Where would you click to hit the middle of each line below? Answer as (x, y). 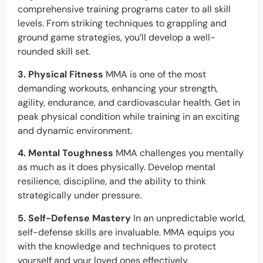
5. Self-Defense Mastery (74, 218)
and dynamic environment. (75, 130)
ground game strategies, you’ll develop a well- (117, 38)
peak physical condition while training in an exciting (129, 116)
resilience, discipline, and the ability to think (112, 181)
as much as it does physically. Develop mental (117, 167)
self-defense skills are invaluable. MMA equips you (126, 232)
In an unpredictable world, (188, 218)
